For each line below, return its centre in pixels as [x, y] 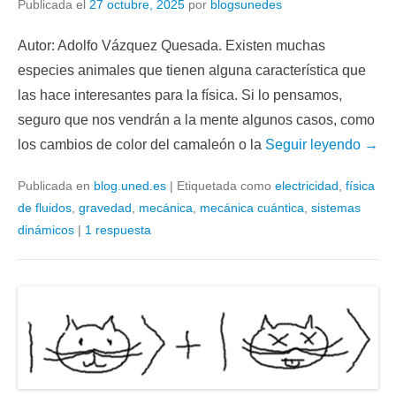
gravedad [105, 208]
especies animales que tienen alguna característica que [192, 71]
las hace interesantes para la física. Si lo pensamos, [180, 95]
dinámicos [46, 230]
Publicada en [56, 186]
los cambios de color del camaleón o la [141, 145]
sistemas [336, 208]
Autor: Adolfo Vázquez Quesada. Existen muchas [171, 46]
